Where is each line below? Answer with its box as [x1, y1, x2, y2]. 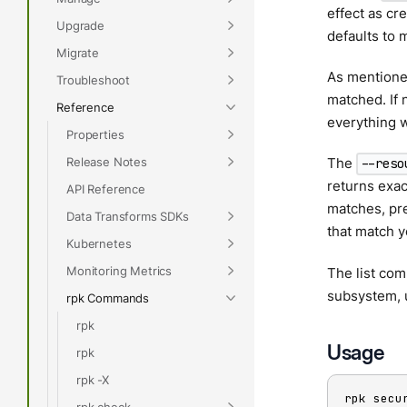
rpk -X [76, 372, 110, 387]
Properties [66, 126, 124, 142]
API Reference [66, 181, 145, 196]
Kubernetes [66, 235, 132, 251]
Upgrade [56, 17, 104, 33]
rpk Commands [66, 290, 150, 305]
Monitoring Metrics [66, 263, 173, 278]
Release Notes [66, 154, 147, 169]
